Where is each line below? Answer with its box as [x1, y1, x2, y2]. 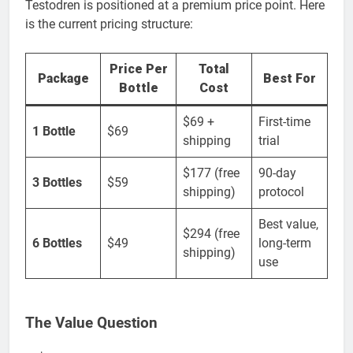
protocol [258, 184, 304, 199]
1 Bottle [32, 123, 76, 139]
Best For [263, 70, 316, 86]
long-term [258, 235, 311, 251]
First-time [258, 113, 310, 129]
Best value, [258, 216, 318, 232]
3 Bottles [32, 174, 82, 190]
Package [37, 70, 89, 86]
